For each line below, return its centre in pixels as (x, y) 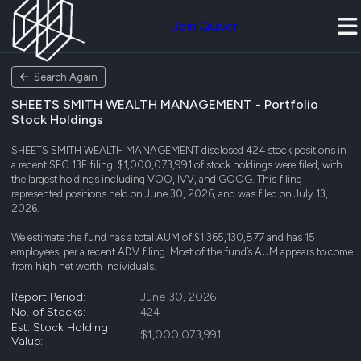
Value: (27, 341)
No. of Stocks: (48, 312)
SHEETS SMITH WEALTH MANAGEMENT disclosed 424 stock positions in (179, 150)
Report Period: (48, 297)
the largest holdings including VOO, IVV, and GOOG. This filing (157, 179)
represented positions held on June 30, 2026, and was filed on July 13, (170, 194)
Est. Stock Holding (60, 328)
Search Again (65, 77)
